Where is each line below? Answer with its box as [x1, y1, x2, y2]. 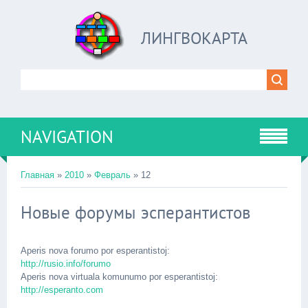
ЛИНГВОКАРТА [140, 27, 247, 49]
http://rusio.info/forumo [21, 258, 111, 269]
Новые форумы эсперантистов [21, 201, 250, 223]
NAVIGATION [21, 126, 113, 148]
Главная [21, 170, 54, 180]
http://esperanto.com [21, 285, 103, 295]
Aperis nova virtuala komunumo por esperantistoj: [21, 272, 218, 282]
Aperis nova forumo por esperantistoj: [21, 245, 170, 256]
